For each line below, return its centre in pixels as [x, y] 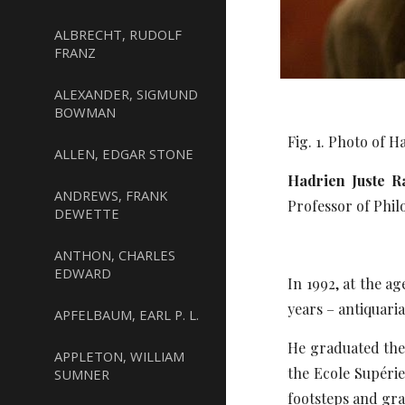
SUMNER [82, 374]
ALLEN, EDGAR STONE [124, 154]
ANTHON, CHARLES [115, 255]
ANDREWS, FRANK [111, 195]
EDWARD [83, 273]
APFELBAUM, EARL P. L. [127, 315]
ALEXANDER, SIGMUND [126, 94]
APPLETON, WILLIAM [119, 356]
